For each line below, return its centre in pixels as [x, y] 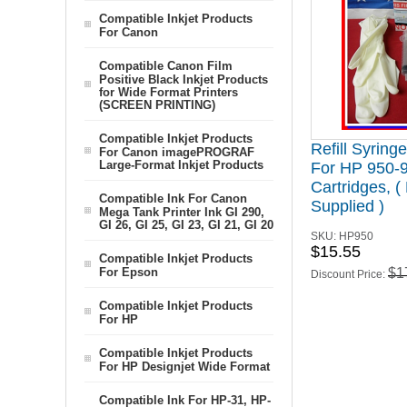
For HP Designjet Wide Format [184, 366]
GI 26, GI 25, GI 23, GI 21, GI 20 [186, 224]
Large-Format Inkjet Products [181, 164]
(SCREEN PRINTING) [157, 104]
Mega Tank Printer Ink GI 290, [182, 212]
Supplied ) [347, 206]
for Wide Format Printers [169, 92]
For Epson [129, 272]
